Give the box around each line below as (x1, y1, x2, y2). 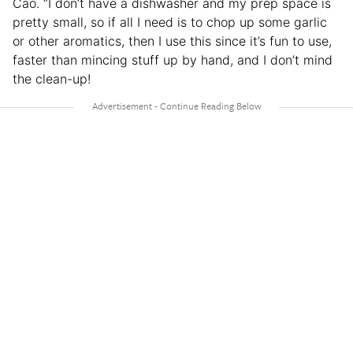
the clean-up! (13, 71, 91, 87)
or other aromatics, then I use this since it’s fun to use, (13, 33, 332, 50)
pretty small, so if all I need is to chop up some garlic (13, 14, 327, 31)
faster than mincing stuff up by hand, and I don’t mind (13, 52, 333, 69)
